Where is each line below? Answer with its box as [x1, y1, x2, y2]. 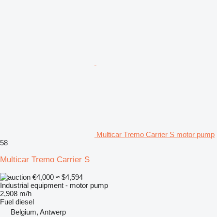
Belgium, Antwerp [11, 207, 66, 216]
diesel [15, 197, 34, 206]
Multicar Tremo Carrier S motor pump [96, 130, 215, 139]
